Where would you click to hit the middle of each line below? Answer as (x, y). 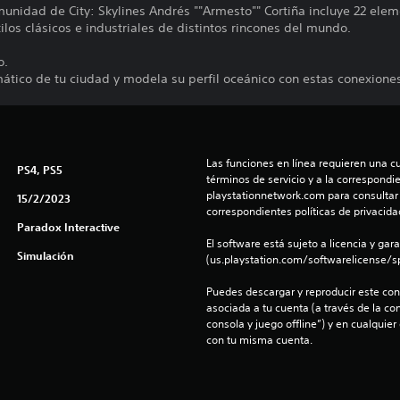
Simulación (45, 256)
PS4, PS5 (39, 170)
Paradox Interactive (68, 227)
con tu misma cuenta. (259, 340)
